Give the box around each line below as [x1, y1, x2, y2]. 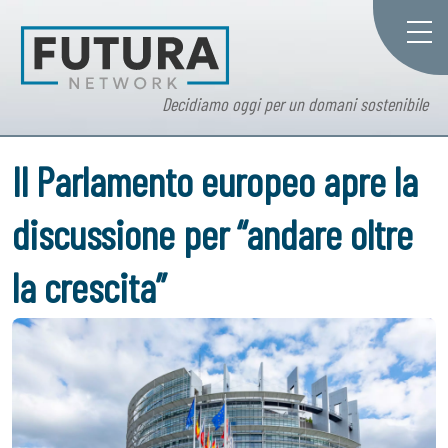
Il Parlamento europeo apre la [12, 156, 418, 206]
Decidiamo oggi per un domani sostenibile [162, 93, 428, 116]
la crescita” [12, 262, 166, 312]
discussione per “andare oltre [12, 209, 413, 259]
